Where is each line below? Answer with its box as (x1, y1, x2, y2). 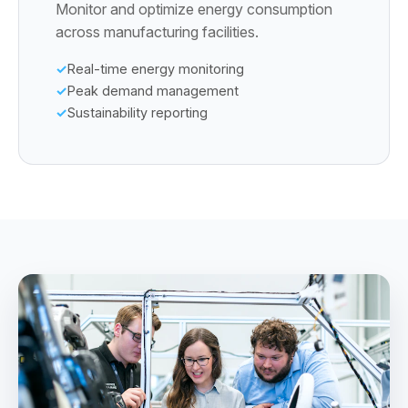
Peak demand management (67, 83, 239, 98)
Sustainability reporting (67, 105, 208, 120)
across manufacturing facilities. (56, 23, 259, 41)
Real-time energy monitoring (67, 61, 244, 76)
